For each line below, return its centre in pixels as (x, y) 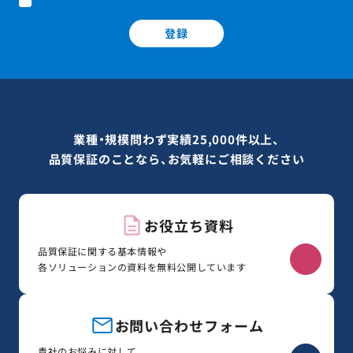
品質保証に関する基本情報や (102, 251)
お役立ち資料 (189, 225)
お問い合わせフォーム (189, 325)
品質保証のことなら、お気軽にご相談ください (176, 159)
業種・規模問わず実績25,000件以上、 (176, 139)
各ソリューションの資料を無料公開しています (142, 267)
